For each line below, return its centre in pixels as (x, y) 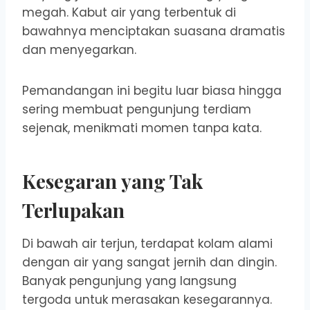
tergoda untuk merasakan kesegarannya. (147, 300)
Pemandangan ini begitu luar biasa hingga (152, 91)
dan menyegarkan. (79, 50)
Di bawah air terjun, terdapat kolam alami (147, 244)
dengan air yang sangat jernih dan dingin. (149, 263)
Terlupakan (73, 210)
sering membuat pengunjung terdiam (137, 110)
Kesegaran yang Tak (112, 181)
